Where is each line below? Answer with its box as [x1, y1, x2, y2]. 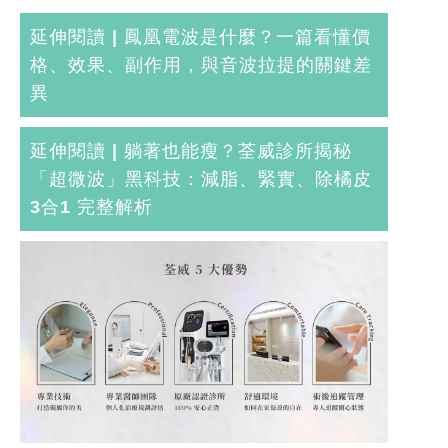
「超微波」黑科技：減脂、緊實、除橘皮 [30, 169, 372, 190]
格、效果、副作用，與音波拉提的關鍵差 [30, 55, 372, 76]
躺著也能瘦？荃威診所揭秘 [124, 141, 352, 162]
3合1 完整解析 [30, 197, 153, 218]
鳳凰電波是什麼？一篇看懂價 [124, 27, 371, 48]
